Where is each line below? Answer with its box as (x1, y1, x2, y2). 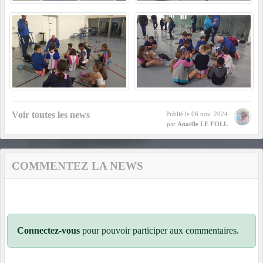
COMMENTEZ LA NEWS (12, 160, 143, 173)
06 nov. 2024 (191, 110, 228, 118)
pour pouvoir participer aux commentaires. (80, 225, 239, 236)
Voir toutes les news (12, 110, 90, 120)
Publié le (166, 110, 191, 118)
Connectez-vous (17, 225, 80, 236)
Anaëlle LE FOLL (177, 120, 228, 128)
